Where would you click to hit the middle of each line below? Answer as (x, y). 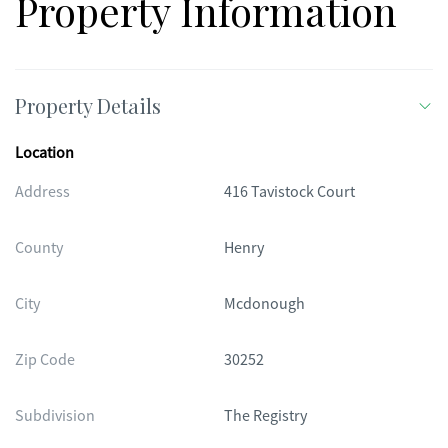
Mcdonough (264, 304)
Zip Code (45, 360)
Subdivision (55, 416)
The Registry (265, 416)
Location (44, 153)
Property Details (88, 105)
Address (42, 192)
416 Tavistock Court (289, 192)
